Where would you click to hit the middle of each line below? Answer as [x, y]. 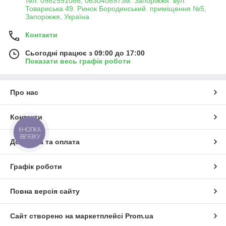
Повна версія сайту [45, 191]
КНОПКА [30, 130]
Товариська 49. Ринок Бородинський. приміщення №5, [116, 9]
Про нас [24, 93]
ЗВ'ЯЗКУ [30, 136]
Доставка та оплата [45, 142]
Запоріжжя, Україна [57, 17]
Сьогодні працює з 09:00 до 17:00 [85, 53]
